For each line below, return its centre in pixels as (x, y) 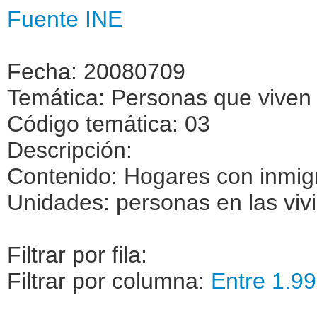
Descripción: (70, 150)
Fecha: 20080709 (96, 71)
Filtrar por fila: (77, 254)
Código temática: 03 (109, 123)
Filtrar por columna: (109, 281)
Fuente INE (65, 19)
